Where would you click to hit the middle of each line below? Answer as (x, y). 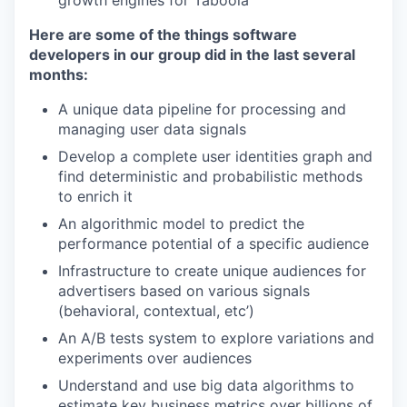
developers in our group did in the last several (192, 55)
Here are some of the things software (163, 35)
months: (59, 75)
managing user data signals (152, 129)
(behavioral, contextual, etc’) (156, 311)
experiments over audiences (155, 358)
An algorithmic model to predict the (181, 224)
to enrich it (95, 197)
